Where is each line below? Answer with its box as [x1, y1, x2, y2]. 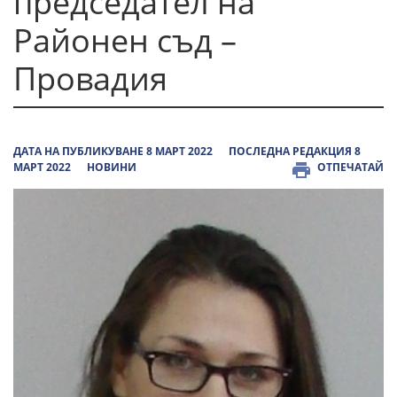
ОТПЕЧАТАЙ [317, 160, 384, 175]
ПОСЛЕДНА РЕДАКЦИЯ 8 [229, 144, 361, 159]
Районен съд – [13, 19, 237, 62]
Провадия [13, 57, 167, 100]
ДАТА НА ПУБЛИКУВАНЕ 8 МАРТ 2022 [13, 144, 213, 159]
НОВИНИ [87, 160, 136, 175]
